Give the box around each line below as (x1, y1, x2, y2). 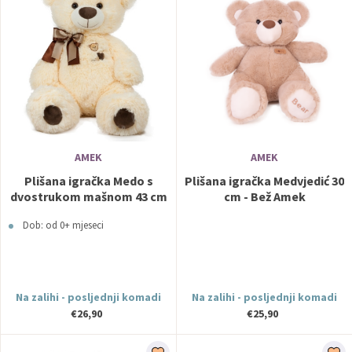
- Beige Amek (51, 204, 126, 220)
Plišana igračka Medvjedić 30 (185, 173, 344, 189)
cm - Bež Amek (223, 189, 306, 204)
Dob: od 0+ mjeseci (23, 218, 104, 232)
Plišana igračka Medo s (24, 173, 153, 189)
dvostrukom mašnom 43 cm (9, 189, 167, 204)
